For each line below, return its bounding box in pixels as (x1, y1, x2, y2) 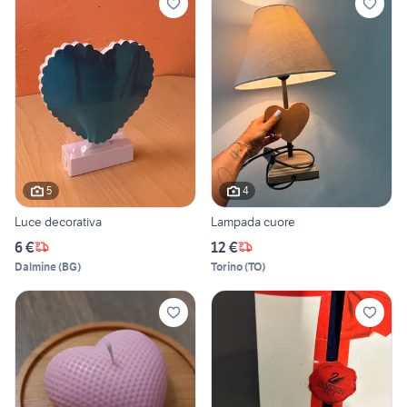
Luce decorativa (15, 213, 102, 230)
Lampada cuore (211, 213, 295, 230)
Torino (211, 259, 243, 273)
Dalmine (15, 259, 56, 273)
